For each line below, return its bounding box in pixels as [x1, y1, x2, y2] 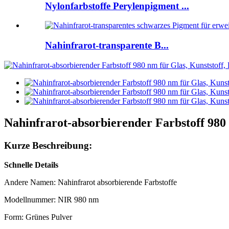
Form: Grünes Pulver [4, 213, 72, 222]
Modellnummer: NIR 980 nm [4, 195, 99, 204]
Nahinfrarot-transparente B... [45, 40, 169, 51]
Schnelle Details [4, 161, 58, 170]
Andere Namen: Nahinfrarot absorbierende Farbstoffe [4, 178, 177, 187]
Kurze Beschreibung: [4, 140, 92, 151]
